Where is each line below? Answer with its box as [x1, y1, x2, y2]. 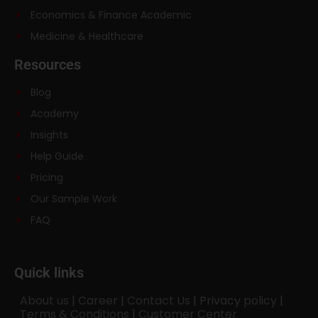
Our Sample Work [30, 191, 117, 206]
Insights [30, 127, 68, 142]
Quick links [14, 263, 84, 281]
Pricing [30, 170, 63, 185]
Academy [30, 106, 79, 121]
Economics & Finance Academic [30, 7, 192, 22]
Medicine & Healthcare [30, 28, 143, 43]
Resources [14, 55, 81, 73]
